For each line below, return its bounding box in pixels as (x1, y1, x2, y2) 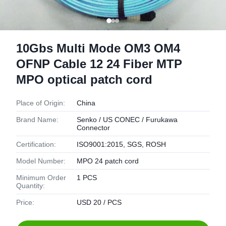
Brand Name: (16, 116, 59, 124)
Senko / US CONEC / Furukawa (77, 116, 178, 124)
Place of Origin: (16, 99, 65, 107)
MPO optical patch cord (16, 73, 152, 86)
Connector (77, 124, 110, 132)
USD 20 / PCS (77, 198, 122, 206)
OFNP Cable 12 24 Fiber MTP (16, 57, 182, 71)
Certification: (16, 140, 56, 148)
